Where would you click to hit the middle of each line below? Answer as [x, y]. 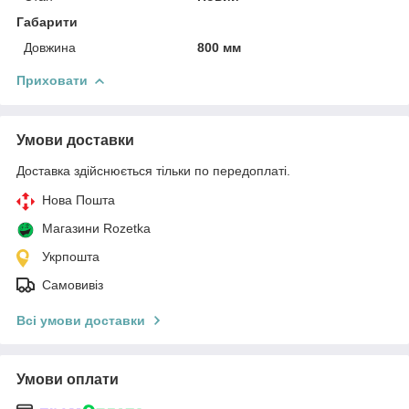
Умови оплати [68, 379]
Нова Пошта [79, 199]
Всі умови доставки [81, 320]
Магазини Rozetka [96, 228]
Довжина [50, 47]
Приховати [52, 80]
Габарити [47, 21]
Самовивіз [73, 284]
